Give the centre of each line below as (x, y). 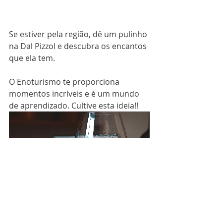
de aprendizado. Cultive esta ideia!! (74, 106)
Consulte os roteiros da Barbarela (73, 197)
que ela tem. (32, 58)
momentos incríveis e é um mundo (75, 94)
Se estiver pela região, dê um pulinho (79, 34)
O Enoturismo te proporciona (65, 82)
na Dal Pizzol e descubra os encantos (79, 46)
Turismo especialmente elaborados (76, 209)
